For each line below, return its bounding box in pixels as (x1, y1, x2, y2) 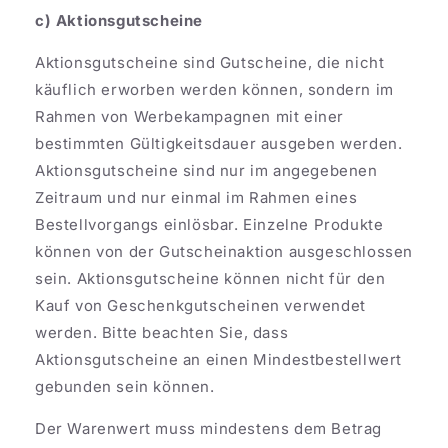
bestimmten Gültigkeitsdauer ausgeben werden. (35, 133, 403, 153)
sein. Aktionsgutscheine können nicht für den (35, 268, 386, 288)
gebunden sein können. (35, 376, 220, 396)
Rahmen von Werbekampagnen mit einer (35, 106, 345, 126)
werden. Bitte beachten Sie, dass (35, 322, 289, 342)
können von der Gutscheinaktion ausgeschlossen (35, 241, 414, 261)
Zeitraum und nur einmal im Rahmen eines (35, 187, 358, 207)
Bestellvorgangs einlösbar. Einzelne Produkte (35, 214, 384, 234)
